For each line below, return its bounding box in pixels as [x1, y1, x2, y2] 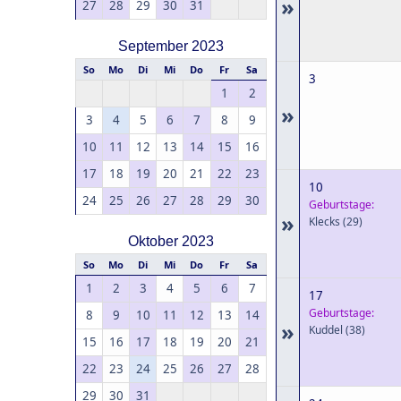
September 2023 [118, 38, 224, 54]
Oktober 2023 [128, 234, 214, 249]
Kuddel [309, 322, 343, 337]
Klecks [309, 214, 340, 229]
